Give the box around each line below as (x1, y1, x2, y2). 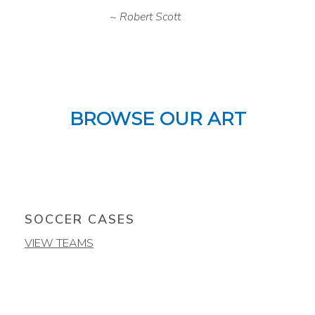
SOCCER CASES (24, 211, 135, 229)
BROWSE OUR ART (69, 107, 246, 130)
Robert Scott (119, 8, 181, 25)
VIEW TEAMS (24, 236, 94, 252)
